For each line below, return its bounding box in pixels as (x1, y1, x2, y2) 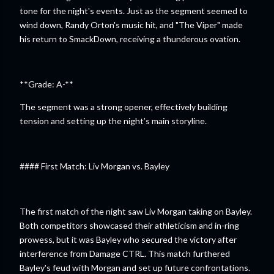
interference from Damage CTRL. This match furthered (20, 248, 230, 259)
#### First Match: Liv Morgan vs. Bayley (20, 161, 169, 171)
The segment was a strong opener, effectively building (20, 102, 228, 112)
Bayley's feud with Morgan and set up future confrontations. (20, 262, 250, 273)
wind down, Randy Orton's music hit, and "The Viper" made (20, 20, 243, 30)
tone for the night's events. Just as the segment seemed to (20, 6, 248, 16)
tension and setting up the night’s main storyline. (20, 116, 207, 126)
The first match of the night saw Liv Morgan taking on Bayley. (20, 206, 252, 217)
